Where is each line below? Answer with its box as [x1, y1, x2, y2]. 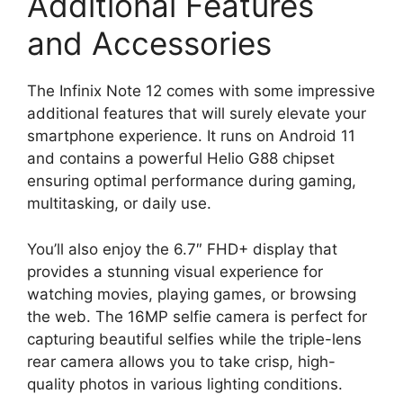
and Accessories [27, 24, 272, 63]
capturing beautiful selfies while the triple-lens [27, 329, 362, 348]
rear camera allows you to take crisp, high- [27, 352, 336, 371]
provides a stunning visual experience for [27, 262, 323, 281]
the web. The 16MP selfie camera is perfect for [27, 307, 367, 326]
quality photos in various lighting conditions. [27, 374, 343, 393]
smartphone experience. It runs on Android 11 [27, 127, 355, 146]
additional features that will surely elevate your [27, 104, 366, 123]
